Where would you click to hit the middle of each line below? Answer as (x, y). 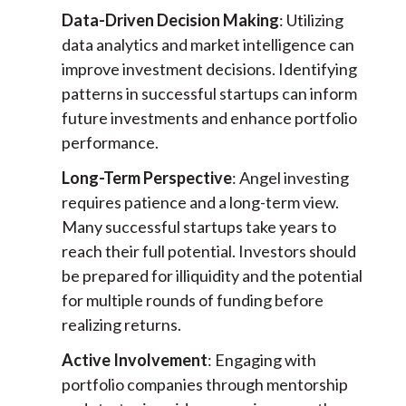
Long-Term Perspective (146, 178)
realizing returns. (121, 325)
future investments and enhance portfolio (209, 118)
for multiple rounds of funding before (192, 300)
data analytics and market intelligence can (208, 45)
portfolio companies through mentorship (204, 385)
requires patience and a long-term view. (200, 203)
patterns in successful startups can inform (209, 94)
